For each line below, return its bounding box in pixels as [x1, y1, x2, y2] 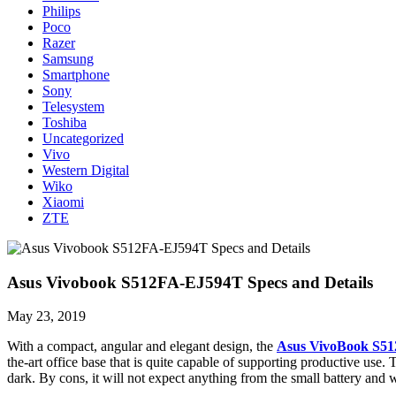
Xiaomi [42, 194, 84, 209]
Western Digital [42, 162, 129, 178]
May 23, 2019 [7, 308, 86, 324]
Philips [42, 3, 80, 19]
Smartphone [42, 66, 110, 82]
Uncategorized [42, 130, 124, 146]
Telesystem [42, 98, 104, 114]
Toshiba [42, 114, 87, 130]
